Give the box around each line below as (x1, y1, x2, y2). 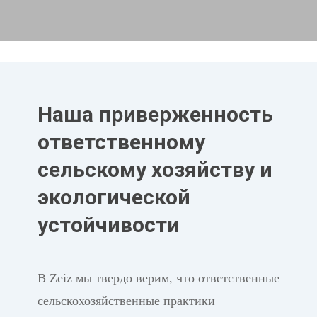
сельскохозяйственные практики (37, 294, 215, 309)
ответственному (37, 129, 205, 155)
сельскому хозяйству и (37, 157, 272, 183)
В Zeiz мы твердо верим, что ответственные (37, 271, 279, 286)
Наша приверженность (37, 102, 273, 127)
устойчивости (37, 212, 180, 238)
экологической (37, 185, 190, 210)
